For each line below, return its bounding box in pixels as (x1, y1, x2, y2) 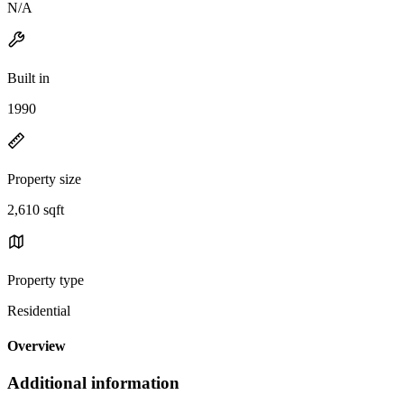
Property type (7, 271, 84, 288)
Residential (7, 302, 70, 318)
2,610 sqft (7, 201, 64, 217)
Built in (7, 69, 50, 86)
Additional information (7, 373, 179, 393)
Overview (7, 338, 66, 354)
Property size (7, 170, 81, 187)
